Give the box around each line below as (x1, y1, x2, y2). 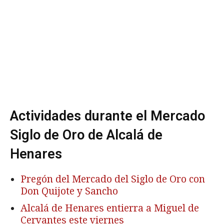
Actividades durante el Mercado (10, 107, 205, 124)
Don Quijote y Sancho (20, 185, 118, 197)
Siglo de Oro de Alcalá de (10, 126, 162, 143)
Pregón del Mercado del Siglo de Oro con (20, 173, 205, 185)
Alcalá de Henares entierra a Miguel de (20, 202, 199, 214)
